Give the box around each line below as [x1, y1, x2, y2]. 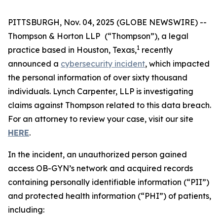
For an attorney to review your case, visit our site [8, 114, 193, 124]
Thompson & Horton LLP [8, 31, 100, 41]
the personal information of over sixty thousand [8, 73, 187, 82]
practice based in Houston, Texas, [8, 45, 137, 55]
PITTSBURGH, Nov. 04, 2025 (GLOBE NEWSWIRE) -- [8, 17, 207, 27]
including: [8, 205, 44, 215]
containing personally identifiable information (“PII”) [8, 177, 209, 187]
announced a [8, 59, 61, 69]
